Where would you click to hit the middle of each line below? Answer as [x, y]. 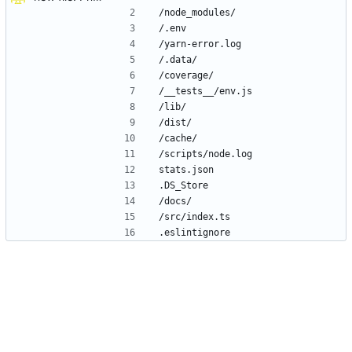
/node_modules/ [197, 13]
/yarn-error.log [200, 44]
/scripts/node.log [205, 154]
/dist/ [175, 123]
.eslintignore [194, 233]
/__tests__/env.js [205, 92]
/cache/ [178, 139]
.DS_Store [183, 186]
